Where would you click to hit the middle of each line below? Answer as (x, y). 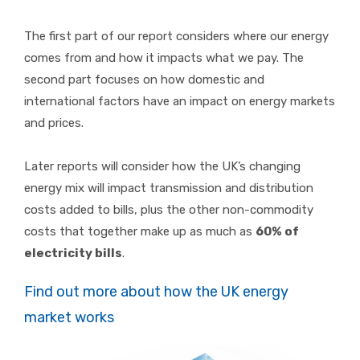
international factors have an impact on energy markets (180, 102)
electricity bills (73, 254)
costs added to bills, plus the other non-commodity (169, 210)
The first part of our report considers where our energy (176, 37)
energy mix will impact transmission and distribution (169, 188)
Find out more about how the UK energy (156, 292)
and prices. (54, 123)
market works (69, 318)
